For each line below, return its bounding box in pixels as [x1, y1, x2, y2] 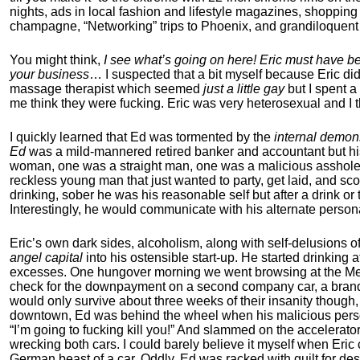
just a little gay [203, 82, 284, 96]
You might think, [10, 53, 104, 67]
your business [10, 67, 89, 81]
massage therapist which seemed [10, 82, 203, 96]
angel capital [10, 251, 83, 264]
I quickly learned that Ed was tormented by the [10, 130, 274, 144]
